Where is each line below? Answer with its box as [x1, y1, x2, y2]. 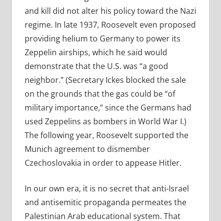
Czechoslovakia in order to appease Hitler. [24, 157, 182, 169]
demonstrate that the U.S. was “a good [24, 61, 168, 72]
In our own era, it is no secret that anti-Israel [24, 183, 189, 194]
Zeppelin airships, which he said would [24, 47, 167, 58]
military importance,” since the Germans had [24, 102, 191, 113]
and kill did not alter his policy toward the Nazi [24, 5, 196, 17]
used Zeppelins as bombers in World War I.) [24, 116, 186, 127]
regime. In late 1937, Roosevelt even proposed [24, 19, 196, 31]
